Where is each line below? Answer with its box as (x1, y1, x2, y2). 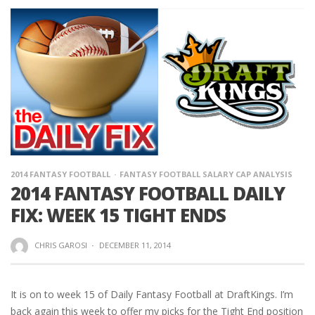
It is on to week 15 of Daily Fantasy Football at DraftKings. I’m (11, 287, 293, 301)
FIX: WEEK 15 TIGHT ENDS (11, 202, 226, 228)
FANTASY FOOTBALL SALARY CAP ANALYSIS (120, 169, 292, 179)
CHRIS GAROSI (34, 240, 87, 250)
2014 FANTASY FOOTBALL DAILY (11, 181, 285, 206)
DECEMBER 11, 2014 (98, 240, 171, 250)
